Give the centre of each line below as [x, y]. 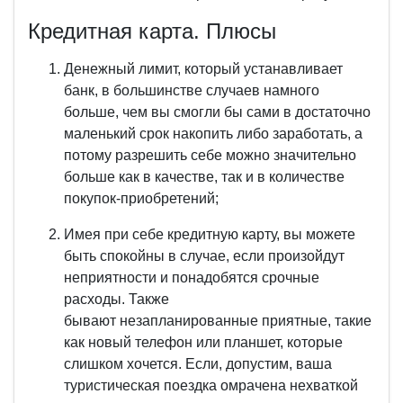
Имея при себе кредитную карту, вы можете [210, 234]
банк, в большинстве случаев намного [192, 90]
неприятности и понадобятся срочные [192, 278]
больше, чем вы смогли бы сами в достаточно [217, 112]
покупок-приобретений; [141, 198]
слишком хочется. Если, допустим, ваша [198, 364]
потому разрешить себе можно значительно [210, 155]
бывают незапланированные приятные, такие [218, 321]
